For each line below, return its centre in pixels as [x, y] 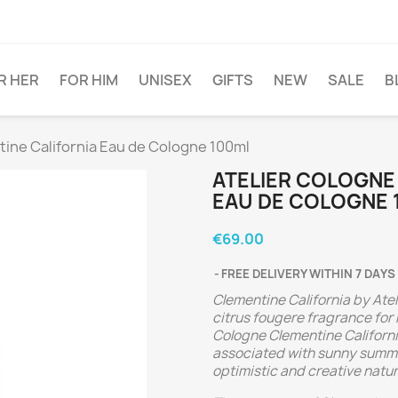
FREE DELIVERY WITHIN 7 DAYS [308, 274]
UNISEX [165, 80]
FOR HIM [89, 80]
